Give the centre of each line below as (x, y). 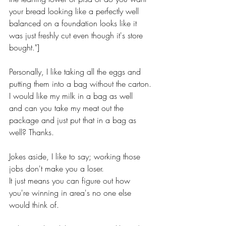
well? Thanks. (32, 132)
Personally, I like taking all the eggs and (76, 72)
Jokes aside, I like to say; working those (76, 156)
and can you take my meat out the (68, 108)
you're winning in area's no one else (71, 193)
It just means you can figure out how (71, 181)
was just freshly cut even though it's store (77, 35)
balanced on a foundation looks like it (74, 23)
